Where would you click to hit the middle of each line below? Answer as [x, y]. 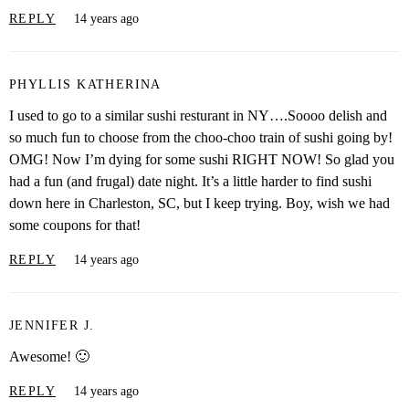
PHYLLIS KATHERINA [85, 84]
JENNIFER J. [52, 325]
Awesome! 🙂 [49, 357]
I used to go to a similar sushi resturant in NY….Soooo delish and [198, 116]
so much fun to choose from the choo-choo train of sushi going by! [201, 138]
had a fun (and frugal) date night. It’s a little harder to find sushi [190, 182]
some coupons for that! [75, 225]
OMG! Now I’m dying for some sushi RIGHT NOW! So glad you [202, 160]
